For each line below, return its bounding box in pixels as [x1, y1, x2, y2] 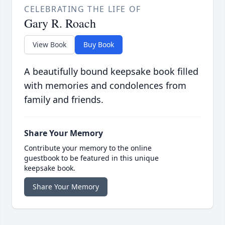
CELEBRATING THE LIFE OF [24, 4, 141, 15]
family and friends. [24, 93, 103, 106]
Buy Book [83, 40, 114, 50]
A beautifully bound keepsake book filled [24, 65, 198, 78]
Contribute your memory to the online [24, 143, 152, 153]
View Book [33, 40, 66, 50]
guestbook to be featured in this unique [24, 153, 159, 163]
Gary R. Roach [24, 15, 96, 32]
